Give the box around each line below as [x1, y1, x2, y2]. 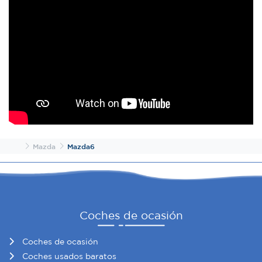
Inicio [20, 141, 39, 150]
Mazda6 [67, 142, 95, 150]
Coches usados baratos [22, 251, 116, 261]
